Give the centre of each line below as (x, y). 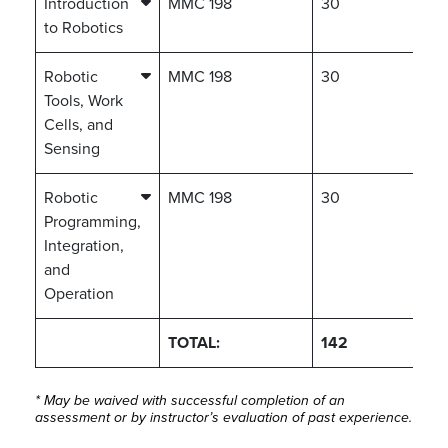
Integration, (84, 246)
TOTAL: (194, 343)
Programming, (92, 222)
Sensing (72, 149)
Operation (79, 294)
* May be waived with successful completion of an (190, 400)
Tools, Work (83, 101)
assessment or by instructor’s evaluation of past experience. (223, 417)
